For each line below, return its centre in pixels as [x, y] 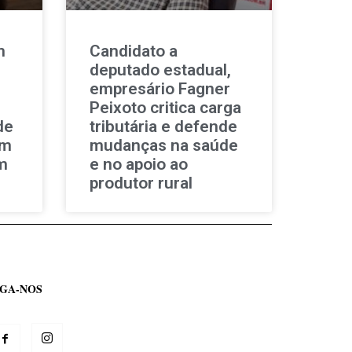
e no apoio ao [138, 164]
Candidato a [133, 51]
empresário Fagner [159, 88]
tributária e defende [163, 126]
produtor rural [141, 183]
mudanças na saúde [163, 145]
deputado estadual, [160, 70]
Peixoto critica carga [165, 107]
